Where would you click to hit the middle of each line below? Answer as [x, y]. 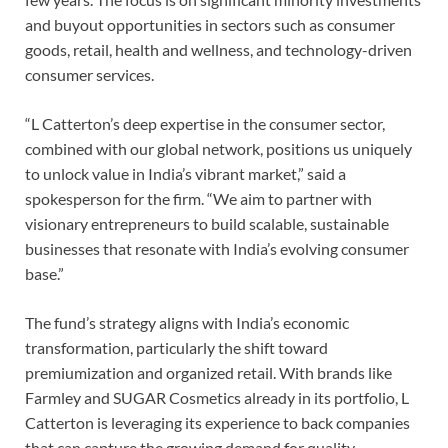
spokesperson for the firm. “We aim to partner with [198, 199]
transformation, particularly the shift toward [176, 348]
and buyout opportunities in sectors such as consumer [210, 25]
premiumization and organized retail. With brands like [208, 373]
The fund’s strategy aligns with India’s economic [187, 323]
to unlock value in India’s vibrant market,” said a [185, 174]
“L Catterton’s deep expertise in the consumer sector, [205, 124]
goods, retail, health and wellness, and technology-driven [218, 50]
